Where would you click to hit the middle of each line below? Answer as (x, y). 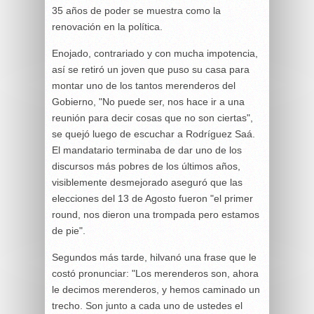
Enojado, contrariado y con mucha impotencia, (155, 53)
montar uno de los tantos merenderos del (144, 86)
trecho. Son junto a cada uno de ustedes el (147, 306)
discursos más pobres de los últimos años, (146, 166)
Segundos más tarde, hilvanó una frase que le (154, 257)
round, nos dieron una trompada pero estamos (156, 214)
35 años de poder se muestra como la (136, 11)
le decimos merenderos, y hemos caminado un (156, 289)
